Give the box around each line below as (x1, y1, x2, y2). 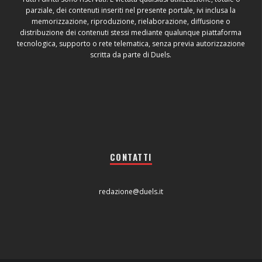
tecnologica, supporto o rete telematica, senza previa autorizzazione (16, 38, 245, 49)
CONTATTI (109, 150, 152, 163)
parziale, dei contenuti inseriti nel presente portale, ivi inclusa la (26, 5, 236, 15)
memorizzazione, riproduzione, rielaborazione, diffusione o (31, 16, 230, 26)
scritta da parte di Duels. (90, 49, 171, 60)
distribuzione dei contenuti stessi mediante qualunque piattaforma (20, 27, 242, 37)
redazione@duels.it (98, 186, 163, 196)
